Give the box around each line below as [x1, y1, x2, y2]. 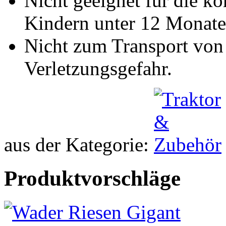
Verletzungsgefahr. [24, 57, 172, 79]
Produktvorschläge [4, 166, 181, 190]
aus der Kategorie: [4, 133, 154, 155]
